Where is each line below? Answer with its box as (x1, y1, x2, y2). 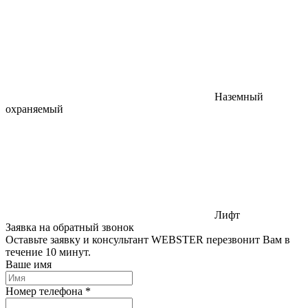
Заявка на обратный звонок (5, 221, 134, 233)
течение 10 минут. (5, 245, 91, 258)
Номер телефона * (5, 285, 91, 297)
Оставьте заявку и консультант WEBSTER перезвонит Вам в (5, 233, 290, 245)
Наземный (214, 90, 263, 102)
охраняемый (5, 102, 63, 115)
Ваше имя (5, 258, 52, 270)
